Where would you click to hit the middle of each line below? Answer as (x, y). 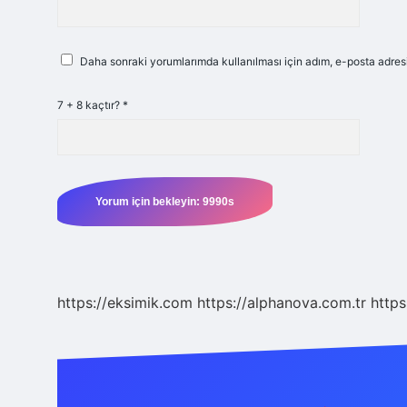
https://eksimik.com (125, 303)
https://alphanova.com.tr (282, 303)
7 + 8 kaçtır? (90, 105)
